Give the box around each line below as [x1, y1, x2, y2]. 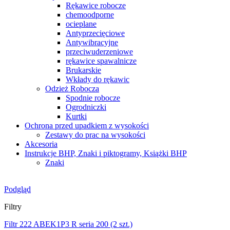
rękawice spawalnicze [66, 56, 137, 65]
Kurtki [66, 111, 87, 121]
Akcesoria [25, 139, 57, 148]
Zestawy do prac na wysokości [45, 130, 145, 139]
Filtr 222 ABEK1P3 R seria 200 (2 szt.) [4, 219, 132, 228]
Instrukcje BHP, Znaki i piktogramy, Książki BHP [25, 148, 187, 158]
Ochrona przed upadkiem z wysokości [25, 121, 149, 130]
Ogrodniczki [66, 102, 106, 111]
